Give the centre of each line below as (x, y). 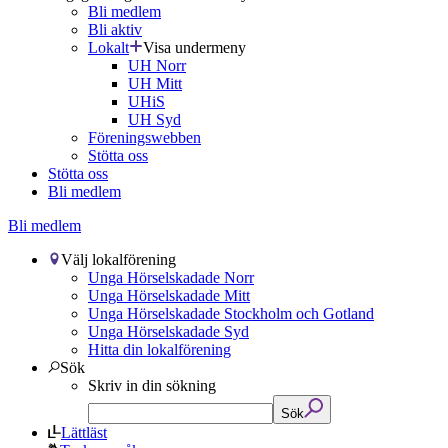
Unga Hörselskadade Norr (171, 277)
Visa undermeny (194, 47)
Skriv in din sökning (152, 385)
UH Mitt (155, 83)
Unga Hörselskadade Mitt (169, 295)
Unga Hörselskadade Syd (168, 331)
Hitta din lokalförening (159, 349)
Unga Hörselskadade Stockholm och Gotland (231, 313)
